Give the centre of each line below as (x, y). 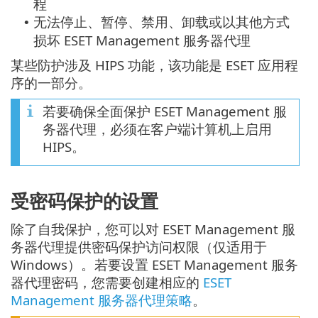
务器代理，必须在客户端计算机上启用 (157, 129)
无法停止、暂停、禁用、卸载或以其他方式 (161, 22)
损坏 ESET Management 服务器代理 (142, 40)
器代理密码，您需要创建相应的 (105, 282)
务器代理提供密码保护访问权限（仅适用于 (139, 246)
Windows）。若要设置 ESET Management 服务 (154, 264)
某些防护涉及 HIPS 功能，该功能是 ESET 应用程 (154, 65)
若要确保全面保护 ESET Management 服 (165, 111)
